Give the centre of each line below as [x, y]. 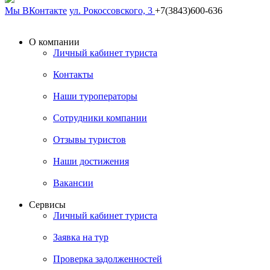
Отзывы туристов [89, 139]
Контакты [73, 74]
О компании [54, 42]
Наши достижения [91, 161]
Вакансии [73, 183]
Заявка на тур [81, 237]
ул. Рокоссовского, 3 [112, 10]
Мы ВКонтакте [36, 10]
